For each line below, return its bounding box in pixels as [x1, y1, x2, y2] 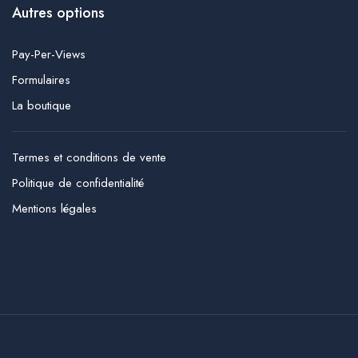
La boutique [12, 96, 71, 114]
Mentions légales [12, 199, 97, 217]
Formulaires [12, 70, 70, 89]
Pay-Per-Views [12, 45, 86, 63]
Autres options [12, 2, 105, 23]
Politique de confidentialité [12, 173, 144, 192]
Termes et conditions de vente [12, 148, 166, 166]
